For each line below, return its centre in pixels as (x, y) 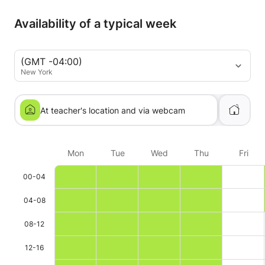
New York (37, 72)
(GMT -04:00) (51, 61)
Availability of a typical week (95, 24)
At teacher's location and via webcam (113, 110)
